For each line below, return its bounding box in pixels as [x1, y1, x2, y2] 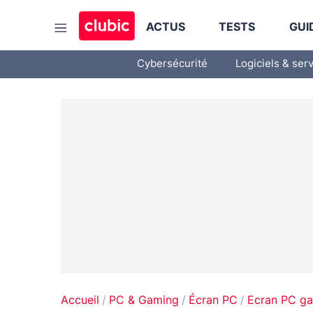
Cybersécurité [137, 59, 208, 69]
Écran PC [189, 295, 238, 306]
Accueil [61, 295, 99, 306]
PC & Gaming [109, 295, 179, 306]
